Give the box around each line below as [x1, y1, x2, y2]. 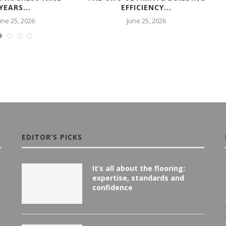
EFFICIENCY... [121, 2, 172, 12]
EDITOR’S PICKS [21, 132, 82, 142]
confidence [92, 182, 133, 192]
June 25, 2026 [126, 16, 166, 25]
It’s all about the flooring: [92, 163, 185, 173]
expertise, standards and [92, 173, 184, 183]
